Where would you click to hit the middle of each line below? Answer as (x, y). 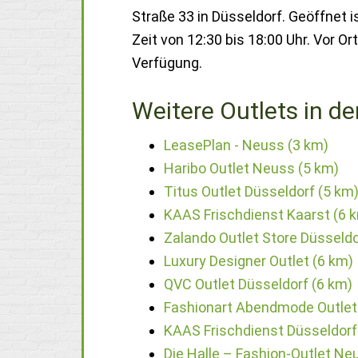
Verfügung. (167, 63)
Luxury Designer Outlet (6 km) (259, 261)
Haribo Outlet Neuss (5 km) (251, 168)
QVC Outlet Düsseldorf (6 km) (258, 284)
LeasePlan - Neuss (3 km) (246, 145)
